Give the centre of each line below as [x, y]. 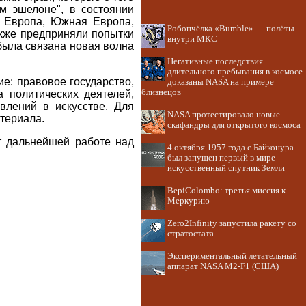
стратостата [191, 234]
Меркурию [189, 201]
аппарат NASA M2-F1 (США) [223, 266]
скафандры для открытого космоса [234, 125]
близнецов [161, 92]
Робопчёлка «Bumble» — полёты [231, 29]
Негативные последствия [215, 61]
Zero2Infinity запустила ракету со [232, 223]
